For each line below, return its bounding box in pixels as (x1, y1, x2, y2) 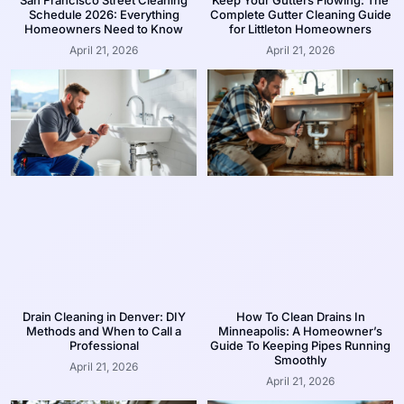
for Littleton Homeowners (229, 22, 372, 37)
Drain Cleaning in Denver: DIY (22, 308, 186, 324)
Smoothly (274, 352, 326, 367)
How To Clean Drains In (235, 308, 365, 324)
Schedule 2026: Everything (28, 7, 179, 23)
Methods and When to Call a (26, 323, 181, 338)
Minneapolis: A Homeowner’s (218, 323, 382, 338)
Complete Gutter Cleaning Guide (209, 7, 391, 23)
